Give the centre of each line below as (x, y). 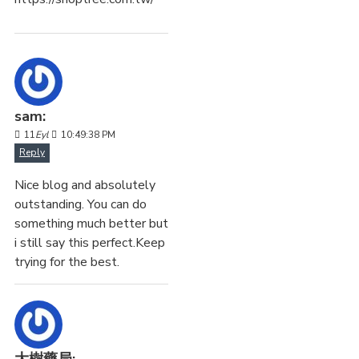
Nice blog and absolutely (85, 186)
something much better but (91, 224)
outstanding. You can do (81, 205)
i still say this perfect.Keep (90, 243)
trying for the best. (67, 262)
